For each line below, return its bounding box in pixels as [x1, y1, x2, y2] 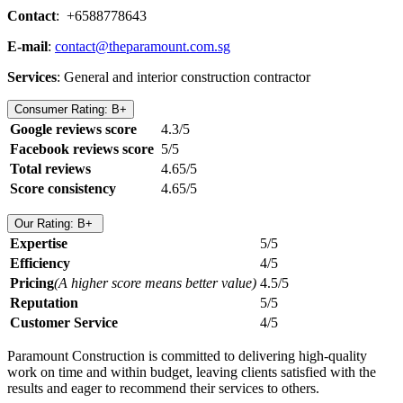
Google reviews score [10, 121, 137, 137]
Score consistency [10, 180, 120, 196]
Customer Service [10, 314, 118, 330]
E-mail [7, 38, 48, 54]
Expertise [10, 235, 67, 251]
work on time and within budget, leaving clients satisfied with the [7, 363, 376, 380]
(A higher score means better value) [54, 274, 256, 291]
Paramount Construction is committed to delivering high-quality [7, 347, 367, 363]
